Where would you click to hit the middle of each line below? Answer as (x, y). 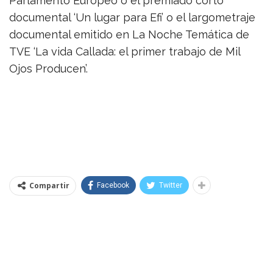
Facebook (113, 185)
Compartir (49, 185)
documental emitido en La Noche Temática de (129, 34)
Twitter (171, 185)
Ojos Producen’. (48, 68)
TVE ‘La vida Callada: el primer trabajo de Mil (125, 51)
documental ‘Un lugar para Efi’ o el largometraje (132, 17)
